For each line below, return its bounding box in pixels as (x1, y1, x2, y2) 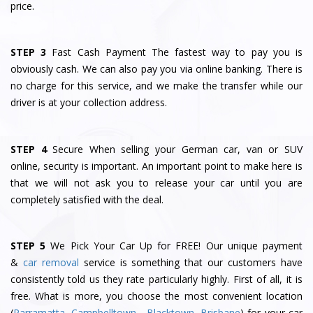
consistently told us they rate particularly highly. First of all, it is (10, 272, 303, 286)
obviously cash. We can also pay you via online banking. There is (10, 62, 303, 76)
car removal (22, 255, 79, 269)
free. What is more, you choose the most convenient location (10, 289, 303, 303)
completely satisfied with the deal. (10, 192, 163, 206)
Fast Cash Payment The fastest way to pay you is (52, 45, 303, 59)
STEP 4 (10, 142, 47, 156)
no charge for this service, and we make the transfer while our (10, 79, 303, 93)
